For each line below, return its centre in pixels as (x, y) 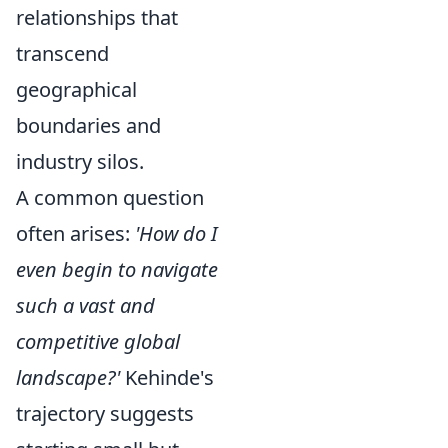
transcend (62, 53)
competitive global (98, 341)
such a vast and (85, 305)
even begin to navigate (117, 269)
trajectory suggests (105, 413)
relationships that (97, 17)
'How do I (176, 233)
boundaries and (88, 125)
